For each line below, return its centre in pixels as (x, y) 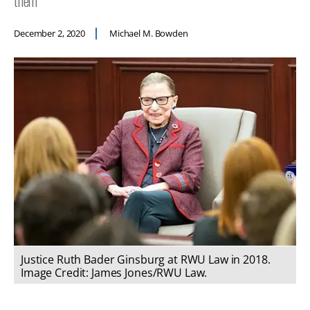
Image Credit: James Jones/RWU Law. (114, 273)
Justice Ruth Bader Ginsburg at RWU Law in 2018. (146, 259)
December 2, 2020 (49, 34)
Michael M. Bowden (148, 34)
